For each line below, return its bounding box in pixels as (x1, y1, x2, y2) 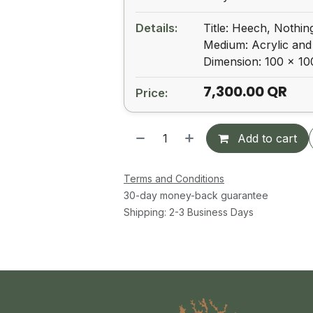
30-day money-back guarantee (124, 189, 268, 201)
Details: (136, 21, 178, 35)
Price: (136, 86, 168, 100)
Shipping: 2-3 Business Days (124, 206, 254, 218)
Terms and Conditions (124, 173, 224, 184)
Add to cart (234, 131, 297, 145)
